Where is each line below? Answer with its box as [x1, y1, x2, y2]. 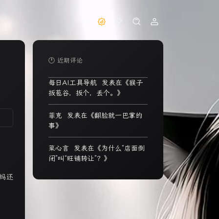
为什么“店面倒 [101, 144, 145, 153]
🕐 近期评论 [48, 56, 83, 64]
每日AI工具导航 [48, 78, 97, 87]
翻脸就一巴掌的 [94, 111, 142, 120]
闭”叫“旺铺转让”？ [48, 154, 104, 163]
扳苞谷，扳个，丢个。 [48, 88, 117, 97]
